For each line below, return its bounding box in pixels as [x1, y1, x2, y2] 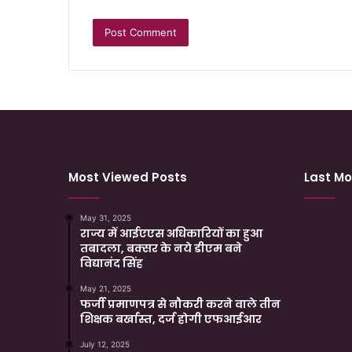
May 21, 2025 [80, 284, 131, 294]
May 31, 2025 [80, 213, 131, 223]
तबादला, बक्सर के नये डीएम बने [80, 240, 242, 257]
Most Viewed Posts [68, 169, 187, 186]
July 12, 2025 [80, 339, 130, 350]
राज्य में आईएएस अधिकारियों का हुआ [80, 225, 262, 242]
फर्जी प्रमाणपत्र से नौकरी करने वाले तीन [80, 296, 280, 313]
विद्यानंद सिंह [80, 255, 143, 272]
